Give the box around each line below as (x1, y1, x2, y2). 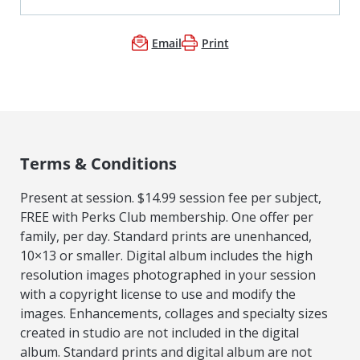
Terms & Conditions (20, 152, 177, 174)
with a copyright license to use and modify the (20, 284, 296, 303)
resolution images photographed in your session (20, 265, 316, 284)
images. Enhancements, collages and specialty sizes (20, 304, 328, 322)
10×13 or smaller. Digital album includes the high (20, 246, 313, 264)
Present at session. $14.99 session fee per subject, (20, 188, 321, 207)
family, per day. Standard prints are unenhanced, (20, 227, 312, 245)
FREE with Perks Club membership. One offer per (20, 207, 313, 226)
